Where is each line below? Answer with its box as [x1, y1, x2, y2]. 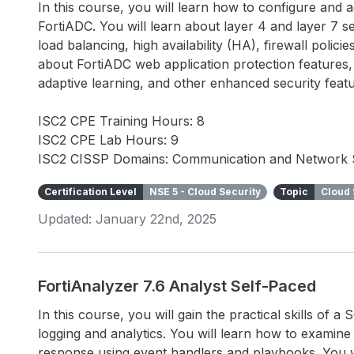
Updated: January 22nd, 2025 [38, 211, 217, 227]
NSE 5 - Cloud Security [149, 186, 261, 198]
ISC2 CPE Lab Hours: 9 [38, 132, 179, 148]
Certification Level [44, 186, 137, 198]
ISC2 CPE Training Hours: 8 [38, 113, 205, 129]
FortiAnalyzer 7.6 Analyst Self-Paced [38, 277, 316, 296]
